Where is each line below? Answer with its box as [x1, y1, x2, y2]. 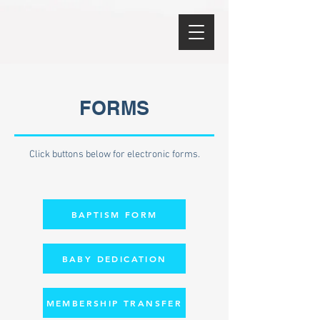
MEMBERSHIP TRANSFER [46, 297, 183, 309]
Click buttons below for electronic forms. [29, 149, 200, 161]
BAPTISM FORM [71, 209, 158, 220]
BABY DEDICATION [61, 253, 167, 264]
